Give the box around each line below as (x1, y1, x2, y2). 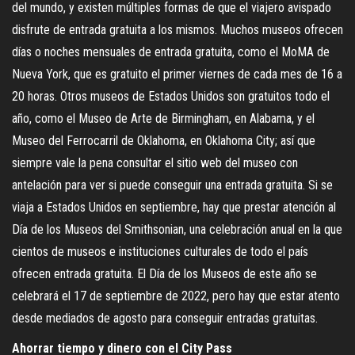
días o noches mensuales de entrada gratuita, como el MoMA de (12, 44, 330, 59)
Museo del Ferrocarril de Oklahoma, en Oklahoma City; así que (12, 132, 315, 148)
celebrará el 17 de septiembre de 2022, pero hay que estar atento (12, 288, 340, 303)
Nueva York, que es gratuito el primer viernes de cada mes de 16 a (12, 66, 342, 82)
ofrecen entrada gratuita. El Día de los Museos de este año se (12, 265, 317, 281)
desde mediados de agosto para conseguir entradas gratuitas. (12, 310, 318, 326)
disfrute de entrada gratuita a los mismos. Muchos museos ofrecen (12, 21, 343, 37)
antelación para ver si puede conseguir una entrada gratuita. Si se (12, 177, 333, 193)
